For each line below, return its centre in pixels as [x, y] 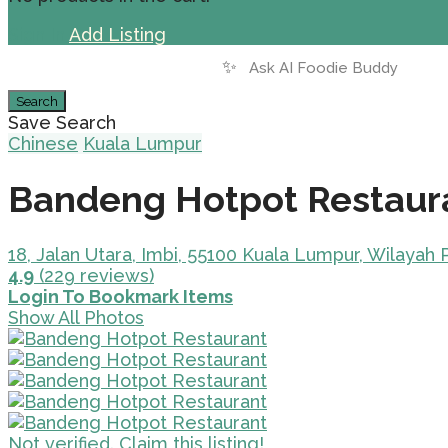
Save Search [62, 122]
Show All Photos [76, 318]
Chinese [43, 143]
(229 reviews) [94, 276]
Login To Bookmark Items [120, 297]
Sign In [36, 34]
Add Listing [117, 34]
